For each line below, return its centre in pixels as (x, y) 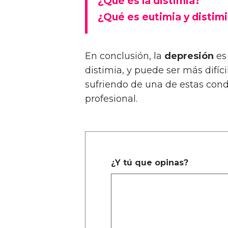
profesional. (111, 98)
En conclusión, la (125, 56)
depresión (189, 56)
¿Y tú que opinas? (150, 162)
